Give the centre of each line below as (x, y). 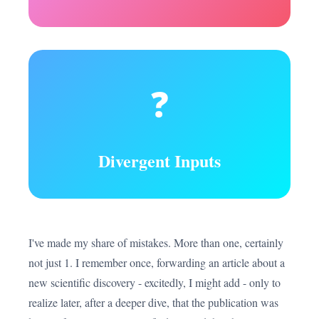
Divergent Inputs (159, 161)
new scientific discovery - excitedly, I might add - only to (155, 282)
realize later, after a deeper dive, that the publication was (153, 302)
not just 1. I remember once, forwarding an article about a (157, 262)
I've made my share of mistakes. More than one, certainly (156, 242)
